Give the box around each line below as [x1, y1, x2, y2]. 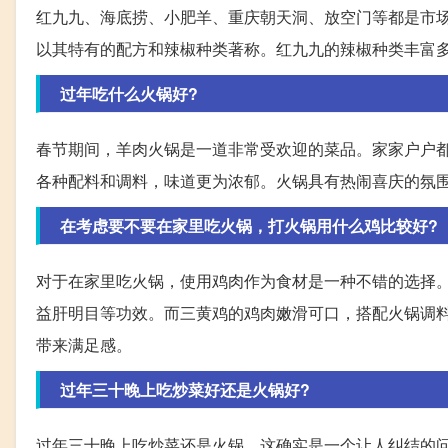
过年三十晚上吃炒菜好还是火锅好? [60, 377, 310, 401]
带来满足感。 [36, 332, 132, 356]
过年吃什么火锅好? [60, 81, 198, 105]
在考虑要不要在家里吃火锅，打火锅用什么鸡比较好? [60, 213, 438, 237]
